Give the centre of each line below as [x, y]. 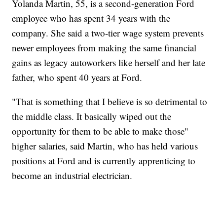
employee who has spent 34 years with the [91, 18]
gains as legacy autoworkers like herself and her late [109, 63]
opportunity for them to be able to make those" [100, 131]
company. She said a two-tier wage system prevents [108, 33]
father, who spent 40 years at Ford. [77, 77]
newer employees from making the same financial [104, 48]
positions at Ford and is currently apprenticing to [104, 161]
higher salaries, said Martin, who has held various [105, 146]
